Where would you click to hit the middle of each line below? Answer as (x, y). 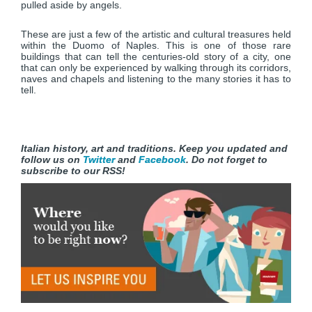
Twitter (99, 159)
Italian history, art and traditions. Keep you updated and (154, 148)
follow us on (52, 159)
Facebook (162, 159)
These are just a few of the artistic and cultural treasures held (156, 34)
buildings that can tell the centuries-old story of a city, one (156, 56)
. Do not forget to (227, 159)
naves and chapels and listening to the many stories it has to (156, 79)
